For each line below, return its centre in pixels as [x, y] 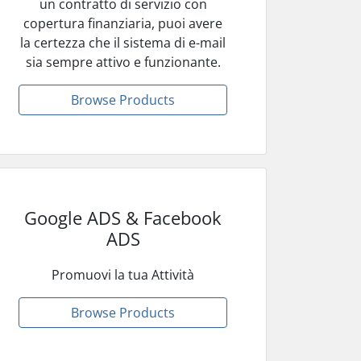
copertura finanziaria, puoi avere [123, 23]
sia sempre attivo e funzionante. [123, 62]
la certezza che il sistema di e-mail [123, 42]
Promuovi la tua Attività [123, 274]
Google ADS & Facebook [123, 217]
